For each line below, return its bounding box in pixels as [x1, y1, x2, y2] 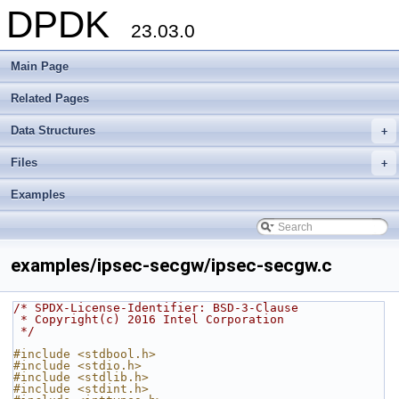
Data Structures [11, 124, 95, 137]
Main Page [11, 60, 69, 73]
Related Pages [11, 92, 89, 105]
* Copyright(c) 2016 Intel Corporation [20, 313, 284, 326]
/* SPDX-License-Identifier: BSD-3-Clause [13, 301, 298, 314]
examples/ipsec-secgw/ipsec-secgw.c [11, 255, 332, 276]
